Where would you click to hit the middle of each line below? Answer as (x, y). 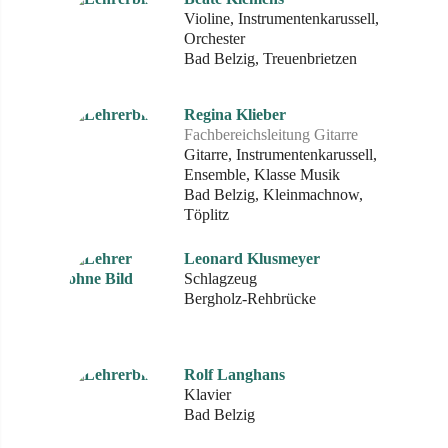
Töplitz (206, 214)
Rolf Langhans (234, 374)
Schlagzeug (220, 278)
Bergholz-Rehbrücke (250, 298)
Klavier (207, 394)
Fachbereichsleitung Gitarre (271, 134)
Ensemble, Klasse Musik (262, 174)
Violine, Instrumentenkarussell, (281, 18)
